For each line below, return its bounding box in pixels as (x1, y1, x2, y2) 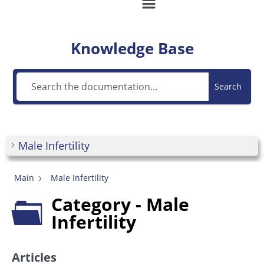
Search (214, 81, 242, 93)
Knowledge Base (70, 38, 194, 60)
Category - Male (51, 192, 189, 216)
